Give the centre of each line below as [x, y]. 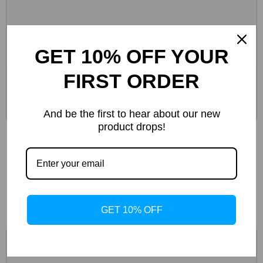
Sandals [33, 156]
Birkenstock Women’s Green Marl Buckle [122, 138]
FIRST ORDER [131, 81]
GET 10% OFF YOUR [131, 56]
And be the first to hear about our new [131, 114]
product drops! [131, 127]
